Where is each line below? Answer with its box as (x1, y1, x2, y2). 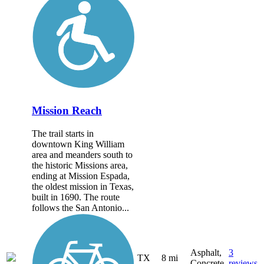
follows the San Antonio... (32, 202, 129, 213)
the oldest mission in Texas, (32, 181, 134, 192)
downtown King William (32, 138, 124, 149)
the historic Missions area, (32, 160, 128, 170)
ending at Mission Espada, (32, 170, 130, 181)
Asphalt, (190, 247, 222, 258)
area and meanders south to (32, 149, 133, 160)
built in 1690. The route (32, 192, 120, 202)
